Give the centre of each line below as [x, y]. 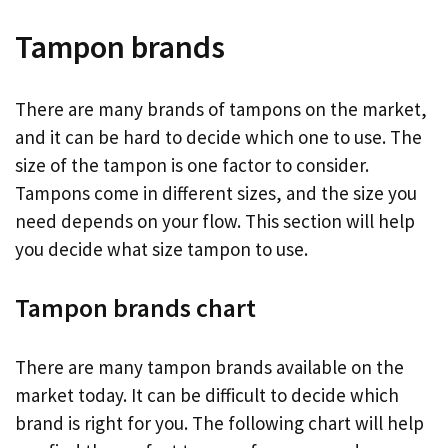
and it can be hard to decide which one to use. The [218, 136]
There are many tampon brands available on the [209, 366]
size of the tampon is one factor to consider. [192, 164]
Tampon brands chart [135, 308]
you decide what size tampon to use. [161, 248]
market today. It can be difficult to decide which [207, 394]
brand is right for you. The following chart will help [219, 422]
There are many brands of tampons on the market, [221, 108]
